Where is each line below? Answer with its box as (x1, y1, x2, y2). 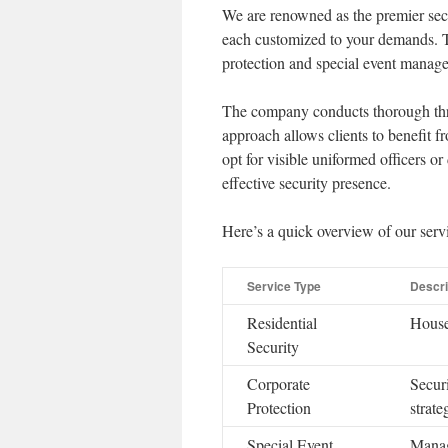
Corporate (247, 373, 310, 394)
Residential (247, 312, 317, 333)
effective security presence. (222, 172, 391, 193)
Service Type (247, 277, 321, 295)
